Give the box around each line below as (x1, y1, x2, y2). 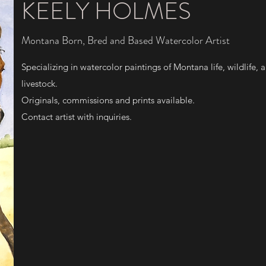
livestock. (21, 78, 58, 89)
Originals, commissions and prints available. (21, 94, 197, 106)
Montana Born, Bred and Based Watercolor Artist (21, 33, 230, 48)
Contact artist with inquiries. (21, 111, 132, 122)
